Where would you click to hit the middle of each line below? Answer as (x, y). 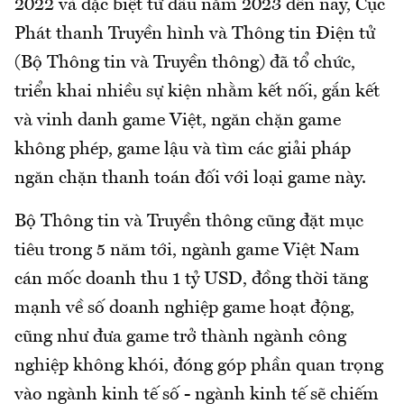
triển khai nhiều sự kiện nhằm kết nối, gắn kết (197, 92)
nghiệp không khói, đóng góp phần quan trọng (199, 366)
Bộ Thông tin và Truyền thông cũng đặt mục (189, 222)
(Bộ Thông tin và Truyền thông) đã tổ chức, (185, 63)
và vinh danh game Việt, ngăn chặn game (178, 121)
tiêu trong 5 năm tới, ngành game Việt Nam (187, 251)
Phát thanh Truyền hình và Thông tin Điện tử (195, 34)
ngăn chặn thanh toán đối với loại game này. (190, 179)
